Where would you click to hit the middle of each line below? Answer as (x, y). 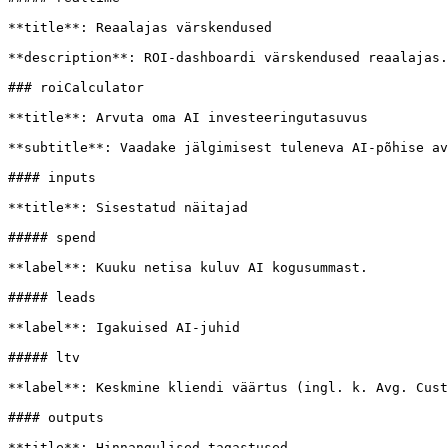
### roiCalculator (76, 87)
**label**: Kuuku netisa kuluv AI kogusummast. (188, 267)
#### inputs (52, 177)
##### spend (52, 237)
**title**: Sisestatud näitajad (128, 207)
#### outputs (56, 417)
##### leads (52, 297)
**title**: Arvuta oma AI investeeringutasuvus (188, 117)
